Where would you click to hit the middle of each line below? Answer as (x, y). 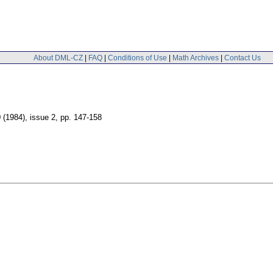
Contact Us (243, 58)
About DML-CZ (58, 58)
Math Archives (196, 58)
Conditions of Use (137, 58)
